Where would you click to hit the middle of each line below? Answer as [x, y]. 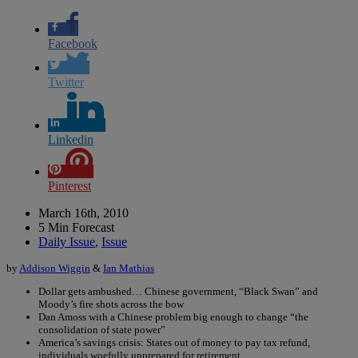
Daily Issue [67, 241]
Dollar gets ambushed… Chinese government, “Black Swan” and [178, 291]
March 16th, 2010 [84, 213]
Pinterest [70, 185]
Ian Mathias [129, 268]
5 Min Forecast [76, 227]
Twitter [66, 82]
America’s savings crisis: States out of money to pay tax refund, [174, 342]
